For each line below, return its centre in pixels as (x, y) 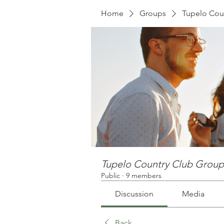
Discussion (134, 194)
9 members (144, 175)
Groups (153, 13)
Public (110, 175)
